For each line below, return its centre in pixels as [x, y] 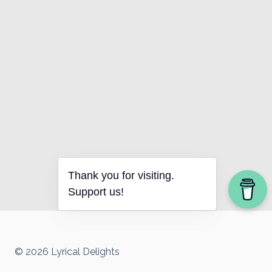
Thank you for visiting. [121, 175]
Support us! [96, 192]
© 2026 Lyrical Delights [67, 252]
